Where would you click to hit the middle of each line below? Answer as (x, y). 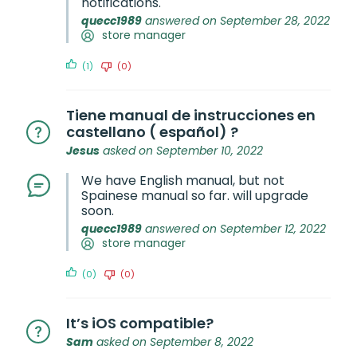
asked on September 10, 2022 (181, 151)
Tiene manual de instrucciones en (191, 115)
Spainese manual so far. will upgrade (195, 196)
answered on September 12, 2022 (234, 229)
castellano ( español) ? (152, 132)
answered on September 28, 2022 (236, 21)
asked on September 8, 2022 (173, 342)
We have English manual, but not (183, 180)
